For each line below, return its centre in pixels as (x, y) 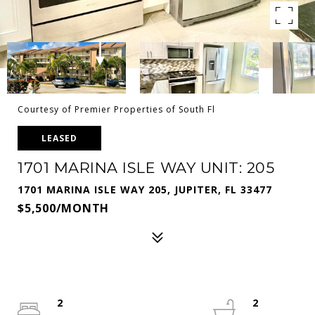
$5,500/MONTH (63, 208)
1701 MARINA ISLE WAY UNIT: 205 (146, 168)
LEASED (59, 138)
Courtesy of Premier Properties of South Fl (116, 109)
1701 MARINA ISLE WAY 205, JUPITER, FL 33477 (145, 189)
